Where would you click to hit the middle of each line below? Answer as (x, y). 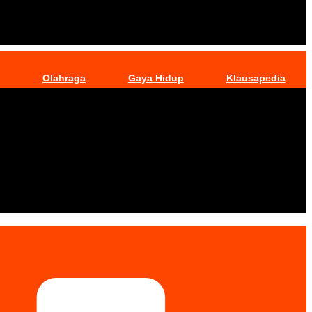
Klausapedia (256, 78)
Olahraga (64, 78)
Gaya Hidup (156, 78)
